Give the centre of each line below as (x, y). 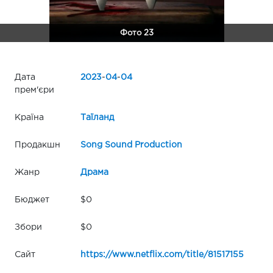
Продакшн (37, 145)
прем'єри (34, 90)
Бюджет (32, 200)
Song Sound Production (131, 145)
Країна (29, 117)
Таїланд (97, 117)
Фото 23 (136, 33)
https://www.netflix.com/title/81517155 (162, 254)
